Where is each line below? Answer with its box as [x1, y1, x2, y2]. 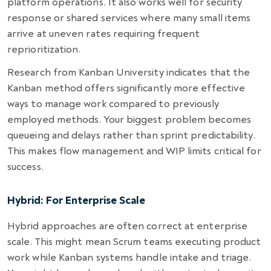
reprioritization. [7, 42, 81, 56]
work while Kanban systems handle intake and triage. [7, 250, 252, 264]
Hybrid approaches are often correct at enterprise [7, 219, 248, 232]
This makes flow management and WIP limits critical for [7, 144, 261, 157]
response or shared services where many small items [7, 11, 251, 24]
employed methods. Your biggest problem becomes [7, 113, 251, 126]
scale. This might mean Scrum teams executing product [7, 235, 261, 248]
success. [7, 160, 44, 173]
